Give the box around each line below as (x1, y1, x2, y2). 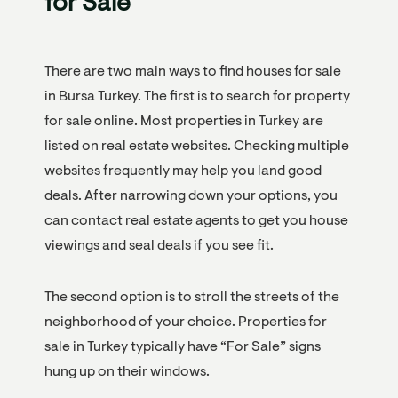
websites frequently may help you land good (44, 163, 322, 179)
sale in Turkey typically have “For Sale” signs (44, 339, 321, 354)
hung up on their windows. (44, 364, 212, 379)
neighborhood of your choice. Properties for (44, 314, 327, 330)
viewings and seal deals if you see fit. (44, 238, 276, 253)
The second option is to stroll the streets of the (44, 290, 339, 305)
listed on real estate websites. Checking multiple (44, 139, 349, 154)
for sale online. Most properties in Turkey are (44, 114, 323, 129)
